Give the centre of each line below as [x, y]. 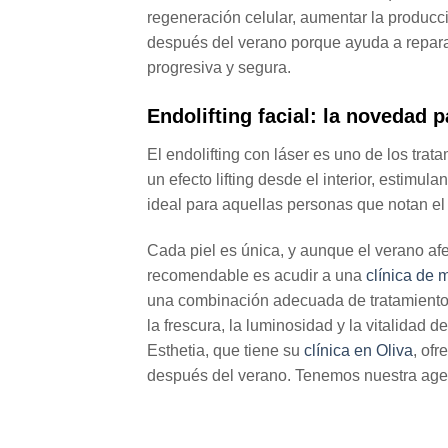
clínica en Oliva [358, 351]
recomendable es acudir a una [256, 276]
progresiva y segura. [219, 67]
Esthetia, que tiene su [225, 351]
